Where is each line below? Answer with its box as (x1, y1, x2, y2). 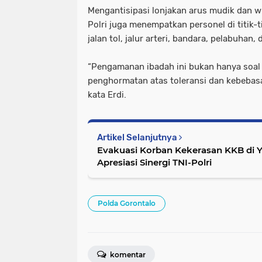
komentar (108, 250, 146, 259)
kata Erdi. (88, 89, 126, 100)
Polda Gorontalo (98, 198, 156, 208)
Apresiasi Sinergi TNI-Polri (97, 156, 212, 168)
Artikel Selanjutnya (97, 132, 179, 143)
